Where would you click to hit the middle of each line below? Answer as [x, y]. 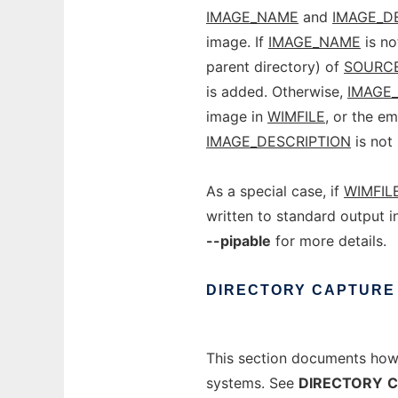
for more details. [329, 241]
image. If [237, 42]
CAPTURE [354, 290]
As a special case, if [275, 191]
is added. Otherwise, [277, 92]
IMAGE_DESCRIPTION [279, 141]
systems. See [252, 383]
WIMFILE [296, 116]
